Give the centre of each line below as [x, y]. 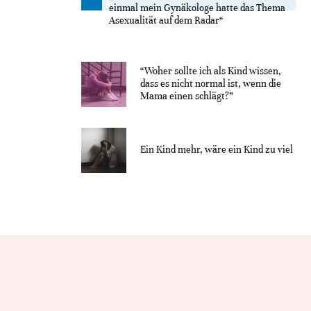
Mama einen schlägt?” [187, 96]
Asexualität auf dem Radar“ [166, 20]
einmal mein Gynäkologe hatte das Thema [197, 8]
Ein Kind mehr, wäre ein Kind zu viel [217, 150]
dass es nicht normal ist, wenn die [211, 84]
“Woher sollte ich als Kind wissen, [211, 72]
